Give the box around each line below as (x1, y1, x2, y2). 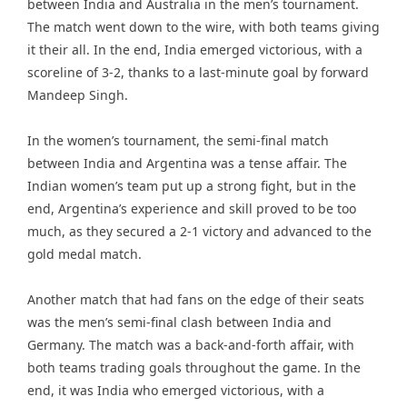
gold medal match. (27, 245, 142, 263)
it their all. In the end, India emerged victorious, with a (27, 41, 362, 58)
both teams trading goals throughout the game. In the (27, 359, 361, 376)
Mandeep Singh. (27, 86, 128, 104)
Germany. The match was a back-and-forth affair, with (27, 336, 354, 353)
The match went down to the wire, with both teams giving (27, 18, 380, 35)
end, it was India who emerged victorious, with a (27, 382, 324, 399)
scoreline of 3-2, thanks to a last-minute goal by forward (27, 64, 369, 81)
